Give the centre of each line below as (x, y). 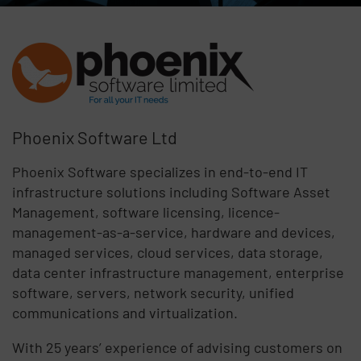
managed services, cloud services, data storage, (168, 252)
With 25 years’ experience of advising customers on (178, 347)
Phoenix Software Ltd (95, 137)
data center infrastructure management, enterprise (178, 272)
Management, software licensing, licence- (146, 212)
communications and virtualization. (125, 313)
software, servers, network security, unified (154, 293)
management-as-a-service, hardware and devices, (174, 232)
